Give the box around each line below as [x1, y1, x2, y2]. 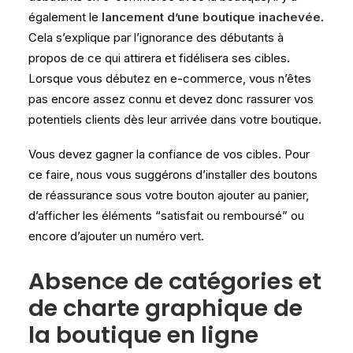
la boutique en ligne [28, 318, 258, 351]
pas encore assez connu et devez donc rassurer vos [28, 91, 314, 106]
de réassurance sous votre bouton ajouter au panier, [28, 187, 309, 203]
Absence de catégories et [28, 265, 321, 297]
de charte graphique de [28, 292, 303, 324]
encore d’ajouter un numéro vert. [28, 228, 204, 243]
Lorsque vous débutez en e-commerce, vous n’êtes [28, 70, 311, 86]
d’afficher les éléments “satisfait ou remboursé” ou [28, 207, 304, 223]
